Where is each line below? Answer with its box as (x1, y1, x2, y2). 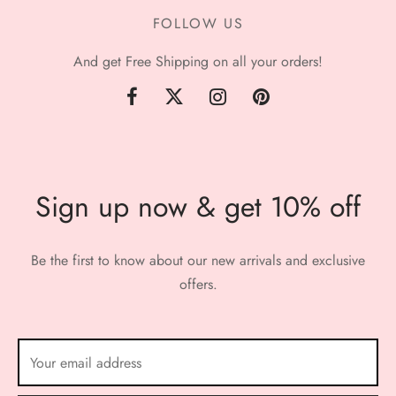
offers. (179, 274, 217, 294)
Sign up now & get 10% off (35, 187, 361, 227)
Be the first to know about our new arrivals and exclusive (31, 250, 365, 270)
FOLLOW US (152, 13, 244, 34)
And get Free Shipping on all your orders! (73, 51, 323, 72)
